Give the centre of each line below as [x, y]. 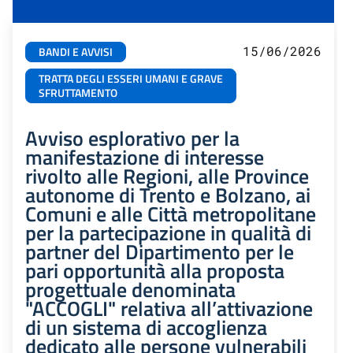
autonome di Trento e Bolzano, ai [168, 195]
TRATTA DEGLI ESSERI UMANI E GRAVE [131, 79]
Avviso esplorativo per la [132, 138]
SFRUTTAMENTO [78, 93]
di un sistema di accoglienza [146, 327]
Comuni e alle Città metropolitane [171, 214]
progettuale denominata [130, 290]
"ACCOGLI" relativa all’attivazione [169, 308]
